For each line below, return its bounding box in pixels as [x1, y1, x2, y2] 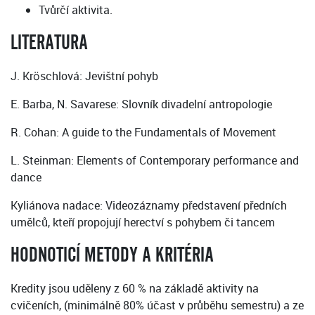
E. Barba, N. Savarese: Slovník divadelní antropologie [11, 96, 272, 112]
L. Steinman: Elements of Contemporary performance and [11, 153, 299, 169]
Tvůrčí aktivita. [39, 2, 112, 18]
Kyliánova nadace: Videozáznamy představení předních [11, 198, 287, 214]
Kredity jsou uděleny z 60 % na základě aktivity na [11, 281, 259, 297]
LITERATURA [11, 32, 88, 55]
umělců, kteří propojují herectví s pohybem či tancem [11, 214, 275, 231]
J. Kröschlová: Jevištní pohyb [11, 68, 158, 84]
